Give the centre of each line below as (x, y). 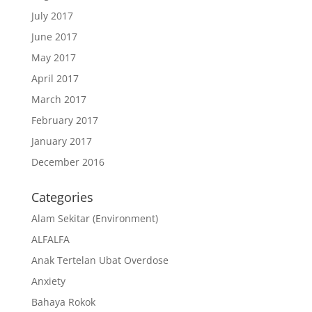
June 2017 (54, 37)
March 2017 (58, 99)
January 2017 (61, 141)
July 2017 (52, 16)
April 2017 (55, 78)
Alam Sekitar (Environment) (94, 218)
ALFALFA (50, 239)
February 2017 (64, 120)
